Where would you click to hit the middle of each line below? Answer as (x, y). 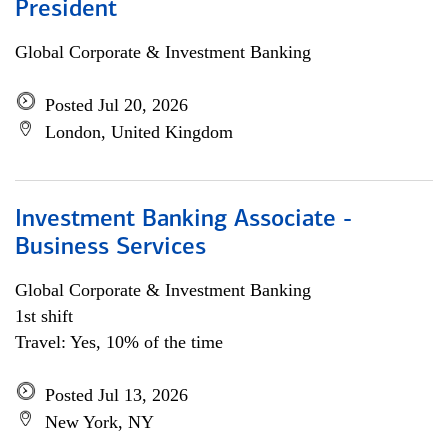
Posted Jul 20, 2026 (116, 105)
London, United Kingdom (139, 132)
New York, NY (99, 422)
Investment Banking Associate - (183, 220)
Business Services (110, 248)
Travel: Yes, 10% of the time (119, 342)
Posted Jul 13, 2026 (116, 395)
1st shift (44, 316)
